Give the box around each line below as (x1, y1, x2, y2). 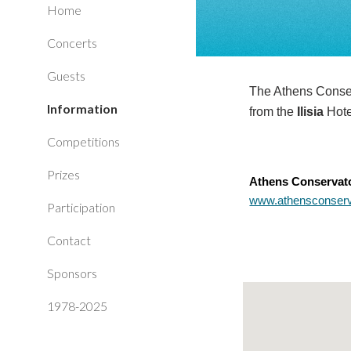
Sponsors (47, 266, 97, 280)
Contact (47, 233, 91, 248)
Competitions (47, 134, 120, 149)
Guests (47, 68, 85, 83)
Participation (47, 200, 115, 215)
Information (47, 101, 118, 116)
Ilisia (297, 105, 327, 118)
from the (249, 105, 298, 118)
